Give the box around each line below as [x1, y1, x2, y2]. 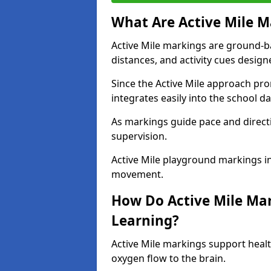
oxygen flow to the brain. [111, 252, 226, 265]
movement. [111, 168, 163, 181]
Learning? [111, 211, 179, 230]
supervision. [111, 129, 167, 143]
